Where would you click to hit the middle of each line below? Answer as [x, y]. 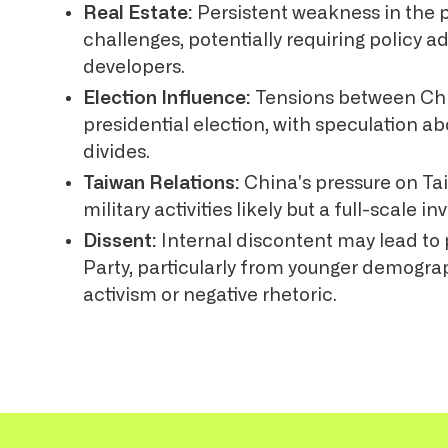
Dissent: [120, 241]
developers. [134, 68]
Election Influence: [167, 99]
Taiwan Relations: [162, 183]
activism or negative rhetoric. [210, 295]
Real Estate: [138, 14]
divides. [117, 153]
